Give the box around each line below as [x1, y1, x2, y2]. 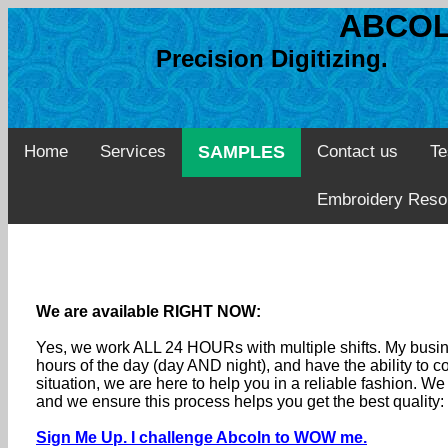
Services [100, 142, 166, 161]
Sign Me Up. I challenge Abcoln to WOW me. [36, 429, 367, 446]
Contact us [317, 142, 398, 161]
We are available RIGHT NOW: [36, 303, 261, 320]
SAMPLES [198, 142, 285, 162]
